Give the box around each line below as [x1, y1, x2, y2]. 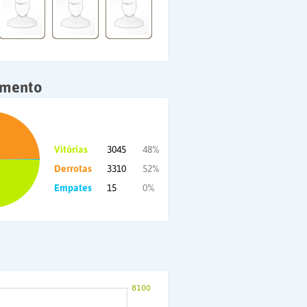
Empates [54, 182, 92, 193]
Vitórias [54, 144, 88, 155]
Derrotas [54, 163, 92, 174]
